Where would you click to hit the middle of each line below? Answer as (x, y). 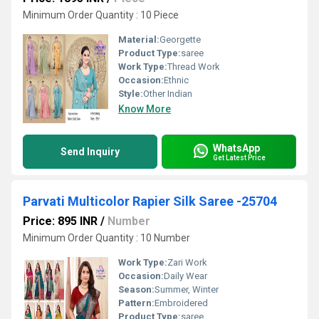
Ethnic (176, 80)
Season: (136, 289)
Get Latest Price (239, 157)
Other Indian (168, 94)
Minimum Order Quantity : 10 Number (106, 238)
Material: (139, 40)
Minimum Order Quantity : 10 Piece (101, 15)
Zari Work (187, 262)
